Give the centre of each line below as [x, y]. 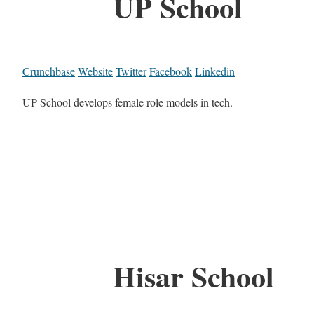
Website [95, 71]
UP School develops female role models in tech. [128, 102]
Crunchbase [49, 71]
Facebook [171, 71]
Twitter [131, 71]
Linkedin [215, 71]
